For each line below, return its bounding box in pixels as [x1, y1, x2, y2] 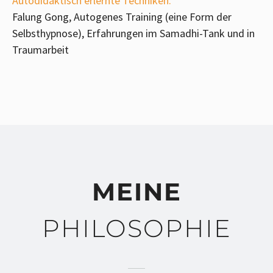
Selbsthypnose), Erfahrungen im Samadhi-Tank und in [12, 26, 255, 41]
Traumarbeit [12, 43, 69, 57]
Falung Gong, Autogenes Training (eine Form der [12, 10, 232, 24]
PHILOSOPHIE [41, 213, 232, 244]
